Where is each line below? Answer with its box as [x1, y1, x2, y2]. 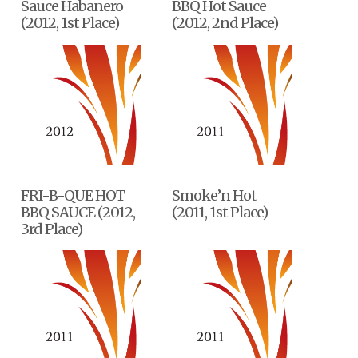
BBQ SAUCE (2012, [21, 202, 136, 221]
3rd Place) [21, 219, 83, 238]
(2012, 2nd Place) [172, 14, 279, 33]
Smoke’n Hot [172, 185, 257, 205]
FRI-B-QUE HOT [21, 185, 125, 205]
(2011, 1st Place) [172, 202, 268, 221]
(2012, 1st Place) [21, 14, 120, 33]
